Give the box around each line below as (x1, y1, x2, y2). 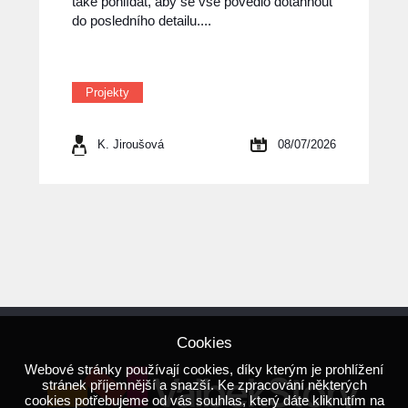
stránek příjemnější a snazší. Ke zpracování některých (41, 377, 367, 393)
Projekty (85, 86, 129, 100)
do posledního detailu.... (71, 13, 211, 29)
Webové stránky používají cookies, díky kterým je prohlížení (25, 362, 383, 377)
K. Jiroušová (97, 138, 164, 152)
